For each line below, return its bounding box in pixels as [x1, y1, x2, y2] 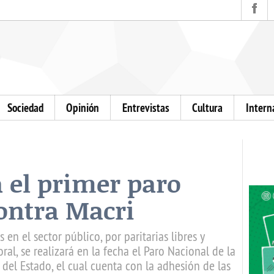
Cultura [192, 100, 223, 115]
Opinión [66, 100, 100, 115]
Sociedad [7, 100, 44, 115]
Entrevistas [122, 100, 169, 115]
